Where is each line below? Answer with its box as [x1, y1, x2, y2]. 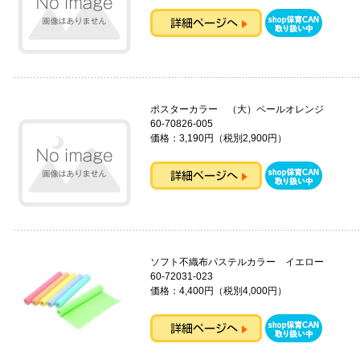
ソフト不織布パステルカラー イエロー [149, 256, 324, 268]
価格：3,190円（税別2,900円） [149, 133, 287, 144]
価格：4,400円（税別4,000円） [149, 285, 287, 297]
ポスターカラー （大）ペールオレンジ [149, 104, 324, 115]
